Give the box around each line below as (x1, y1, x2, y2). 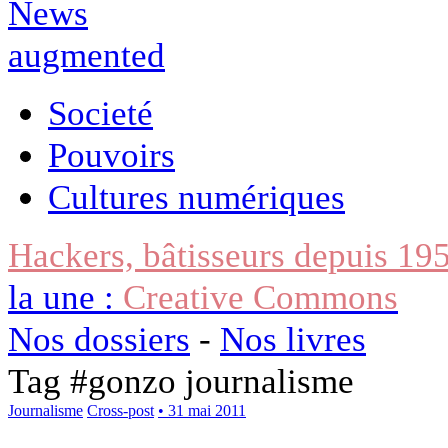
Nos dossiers (8, 318, 190, 359)
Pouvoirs (48, 134, 175, 175)
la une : (8, 276, 123, 317)
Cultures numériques (48, 176, 345, 217)
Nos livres (220, 318, 366, 359)
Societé (48, 92, 153, 133)
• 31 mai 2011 (158, 401, 246, 419)
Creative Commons (123, 276, 398, 317)
